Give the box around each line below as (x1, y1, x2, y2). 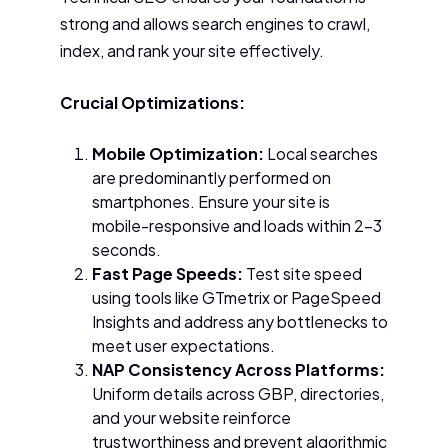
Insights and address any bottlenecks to (92, 310, 388, 332)
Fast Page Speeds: (92, 262, 243, 284)
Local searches (264, 142, 378, 164)
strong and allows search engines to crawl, (60, 12, 370, 34)
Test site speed (243, 262, 362, 284)
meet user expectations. (92, 334, 275, 356)
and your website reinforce (92, 406, 291, 428)
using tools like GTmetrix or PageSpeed (92, 286, 381, 308)
